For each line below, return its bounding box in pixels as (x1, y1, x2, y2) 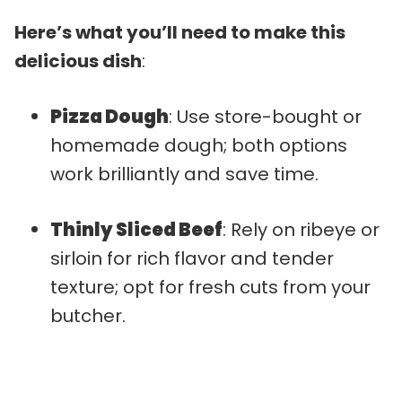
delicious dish (14, 48, 142, 74)
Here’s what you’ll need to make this (14, 19, 345, 45)
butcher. (50, 302, 126, 328)
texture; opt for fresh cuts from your (50, 274, 371, 300)
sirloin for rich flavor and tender (50, 245, 334, 271)
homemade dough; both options (50, 132, 347, 158)
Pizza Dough (50, 103, 169, 129)
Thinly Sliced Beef (50, 216, 223, 242)
